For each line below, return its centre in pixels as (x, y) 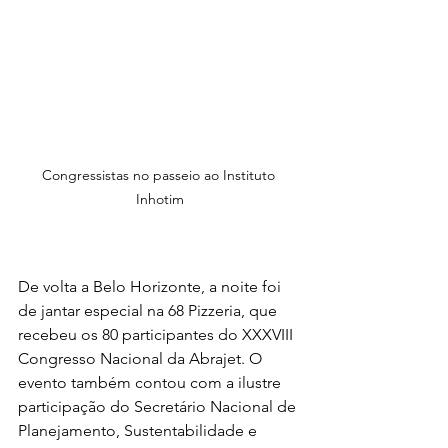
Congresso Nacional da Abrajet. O (142, 359)
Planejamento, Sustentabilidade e (139, 431)
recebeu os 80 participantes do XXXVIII (157, 335)
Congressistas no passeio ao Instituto (160, 175)
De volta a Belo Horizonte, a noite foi (151, 287)
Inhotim (160, 199)
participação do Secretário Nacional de (159, 407)
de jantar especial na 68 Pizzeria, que (149, 311)
